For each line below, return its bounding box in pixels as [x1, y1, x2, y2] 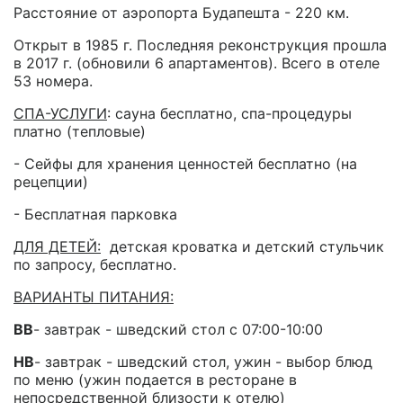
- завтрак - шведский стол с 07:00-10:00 [33, 320, 323, 339]
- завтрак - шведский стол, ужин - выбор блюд [34, 353, 372, 372]
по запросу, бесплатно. [13, 255, 176, 274]
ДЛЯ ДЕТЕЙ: [13, 237, 101, 256]
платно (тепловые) [13, 122, 146, 141]
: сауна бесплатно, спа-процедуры [107, 104, 352, 123]
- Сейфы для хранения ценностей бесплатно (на [13, 155, 357, 174]
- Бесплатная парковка [13, 205, 177, 224]
